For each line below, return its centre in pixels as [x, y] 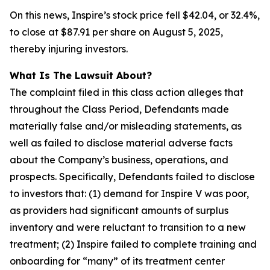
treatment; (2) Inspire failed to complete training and [133, 244]
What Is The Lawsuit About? [81, 75]
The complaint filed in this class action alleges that [127, 92]
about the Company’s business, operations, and [119, 160]
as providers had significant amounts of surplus [119, 210]
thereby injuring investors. [69, 49]
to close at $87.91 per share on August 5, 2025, [116, 32]
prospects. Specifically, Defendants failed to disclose [132, 177]
